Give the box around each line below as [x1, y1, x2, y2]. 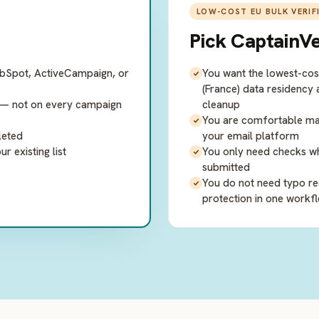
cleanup [202, 98, 240, 112]
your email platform [202, 129, 299, 143]
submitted [202, 160, 250, 174]
